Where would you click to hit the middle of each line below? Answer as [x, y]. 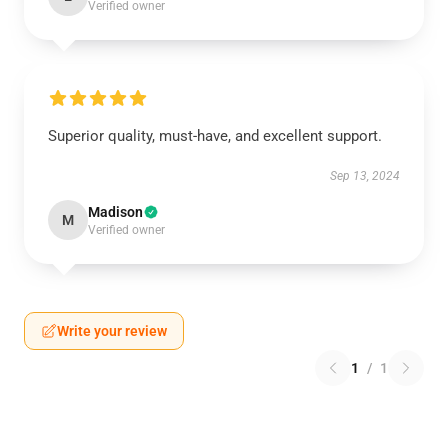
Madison [115, 212]
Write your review [112, 331]
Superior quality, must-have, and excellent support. [215, 136]
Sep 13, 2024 [365, 176]
